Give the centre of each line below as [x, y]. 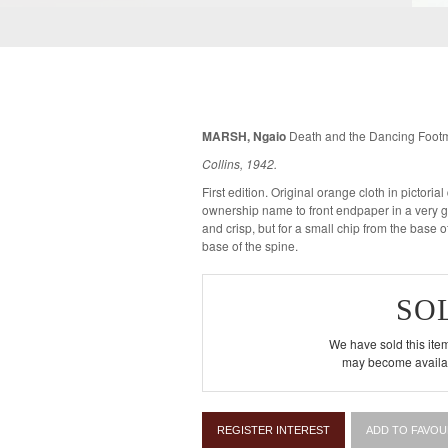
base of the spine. [250, 245]
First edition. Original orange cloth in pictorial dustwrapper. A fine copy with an [236, 191]
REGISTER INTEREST [273, 430]
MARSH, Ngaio [244, 136]
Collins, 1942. [239, 163]
